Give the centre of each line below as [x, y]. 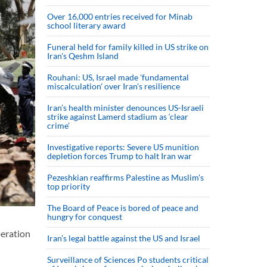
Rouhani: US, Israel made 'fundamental [118, 77]
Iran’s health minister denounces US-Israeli [125, 108]
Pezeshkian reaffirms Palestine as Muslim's [125, 177]
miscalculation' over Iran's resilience [114, 86]
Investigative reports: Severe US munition [123, 147]
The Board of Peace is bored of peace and [123, 208]
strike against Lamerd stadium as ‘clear [118, 117]
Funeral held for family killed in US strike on [128, 47]
